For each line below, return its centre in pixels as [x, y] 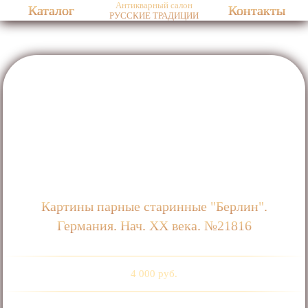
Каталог [52, 10]
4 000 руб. [154, 274]
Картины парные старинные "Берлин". [154, 206]
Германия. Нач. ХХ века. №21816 [154, 225]
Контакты [256, 10]
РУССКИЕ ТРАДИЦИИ [154, 15]
